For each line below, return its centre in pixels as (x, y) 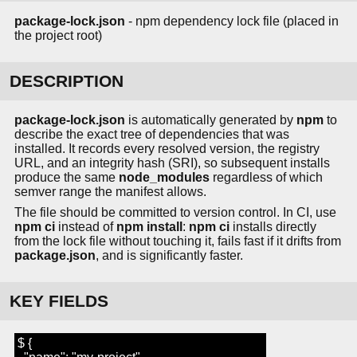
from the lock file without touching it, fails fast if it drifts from (178, 241)
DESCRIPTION (67, 81)
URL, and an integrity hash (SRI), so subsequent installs (172, 163)
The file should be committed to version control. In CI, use (175, 213)
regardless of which (266, 178)
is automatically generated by (211, 120)
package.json (55, 256)
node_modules (164, 178)
